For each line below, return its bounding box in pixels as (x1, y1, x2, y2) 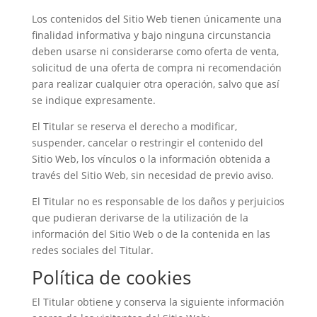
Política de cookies (31, 265, 191, 290)
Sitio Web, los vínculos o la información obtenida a (31, 152, 270, 166)
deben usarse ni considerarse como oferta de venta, (31, 45, 279, 58)
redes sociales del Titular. (31, 243, 154, 257)
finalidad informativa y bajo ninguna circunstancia (31, 28, 271, 42)
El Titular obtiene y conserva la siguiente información (31, 295, 284, 309)
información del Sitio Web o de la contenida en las (31, 227, 270, 241)
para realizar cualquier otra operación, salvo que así (31, 77, 279, 91)
